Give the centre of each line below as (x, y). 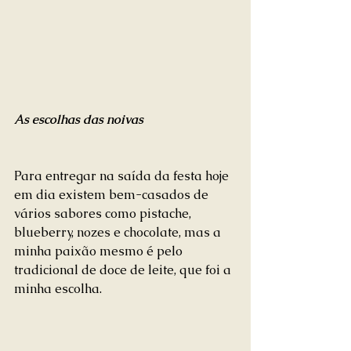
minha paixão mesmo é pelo (100, 251)
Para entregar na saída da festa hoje (123, 175)
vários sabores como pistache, (104, 213)
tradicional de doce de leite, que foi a (124, 270)
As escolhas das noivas (79, 119)
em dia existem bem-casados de (113, 194)
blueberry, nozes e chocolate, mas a (119, 232)
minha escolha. (58, 288)
